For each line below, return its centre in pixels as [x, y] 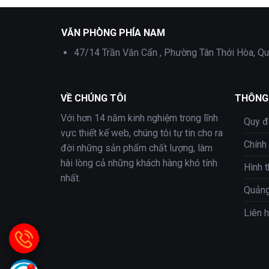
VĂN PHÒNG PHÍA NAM [113, 32]
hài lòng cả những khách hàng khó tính [139, 163]
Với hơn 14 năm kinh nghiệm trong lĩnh [139, 118]
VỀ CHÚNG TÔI [93, 98]
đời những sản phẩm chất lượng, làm [136, 148]
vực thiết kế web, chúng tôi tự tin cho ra [141, 133]
